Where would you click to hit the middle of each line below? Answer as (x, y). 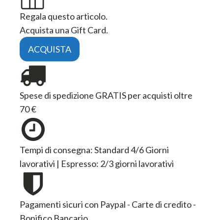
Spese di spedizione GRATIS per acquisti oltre (106, 74)
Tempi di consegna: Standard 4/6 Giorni (94, 128)
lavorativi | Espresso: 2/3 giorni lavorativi (97, 142)
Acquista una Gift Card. (64, 9)
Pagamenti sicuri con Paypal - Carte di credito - (108, 183)
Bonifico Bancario (54, 197)
